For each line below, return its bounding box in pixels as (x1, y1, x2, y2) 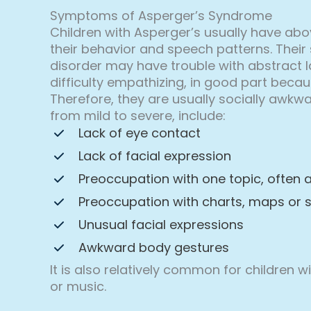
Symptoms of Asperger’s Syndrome (50, 6, 272, 24)
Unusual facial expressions (78, 215, 244, 233)
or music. (50, 277, 106, 295)
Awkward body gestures (78, 238, 229, 256)
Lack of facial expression (78, 146, 231, 165)
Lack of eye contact (78, 124, 201, 142)
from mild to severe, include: (50, 106, 226, 124)
